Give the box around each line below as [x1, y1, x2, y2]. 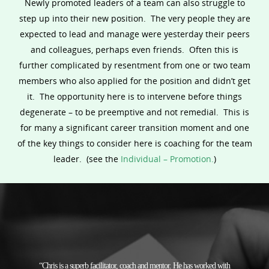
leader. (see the [53, 153, 121, 165]
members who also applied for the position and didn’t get [19, 75, 250, 87]
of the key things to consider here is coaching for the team [17, 138, 252, 150]
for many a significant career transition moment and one [20, 122, 249, 134]
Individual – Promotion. [120, 153, 214, 165]
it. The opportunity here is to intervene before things [27, 91, 242, 103]
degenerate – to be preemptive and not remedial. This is [20, 106, 249, 118]
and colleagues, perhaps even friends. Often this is [31, 44, 238, 56]
